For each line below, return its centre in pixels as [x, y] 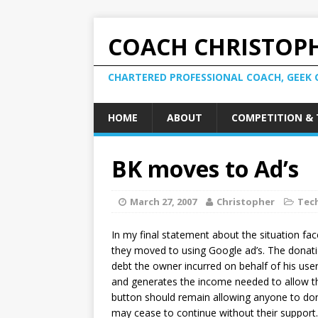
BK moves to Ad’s [205, 169]
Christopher [246, 202]
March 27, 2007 [163, 202]
